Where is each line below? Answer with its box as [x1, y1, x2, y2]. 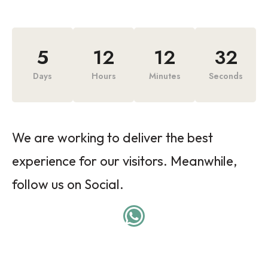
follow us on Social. [12, 176, 124, 193]
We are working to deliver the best [12, 129, 213, 146]
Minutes [148, 70, 181, 82]
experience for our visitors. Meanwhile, [12, 153, 237, 169]
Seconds [208, 70, 243, 82]
